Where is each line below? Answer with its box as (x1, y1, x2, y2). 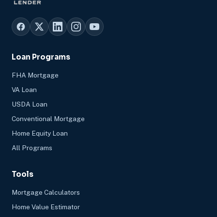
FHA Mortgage (12, 71, 59, 79)
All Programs (12, 144, 52, 152)
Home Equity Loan (12, 129, 68, 138)
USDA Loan (12, 100, 47, 108)
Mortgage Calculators (12, 188, 80, 197)
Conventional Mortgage (12, 115, 85, 123)
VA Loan (12, 86, 37, 94)
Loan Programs (12, 52, 70, 62)
